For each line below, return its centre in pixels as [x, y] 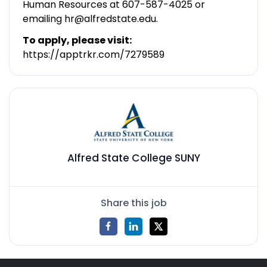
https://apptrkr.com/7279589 [93, 54]
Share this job [133, 203]
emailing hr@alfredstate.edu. [90, 18]
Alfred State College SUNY [133, 158]
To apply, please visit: [77, 40]
